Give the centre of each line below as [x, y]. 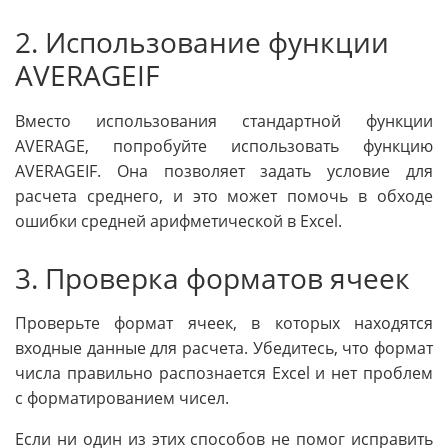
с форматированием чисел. [122, 398]
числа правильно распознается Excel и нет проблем [224, 373]
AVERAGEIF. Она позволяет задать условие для [224, 170]
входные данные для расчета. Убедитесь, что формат [224, 348]
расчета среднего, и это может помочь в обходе [224, 195]
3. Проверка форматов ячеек [212, 277]
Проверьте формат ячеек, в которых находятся [224, 323]
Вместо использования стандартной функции [224, 120]
